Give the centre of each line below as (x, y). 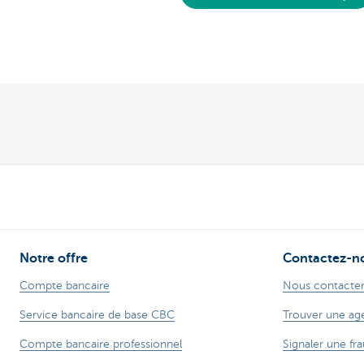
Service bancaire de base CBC (97, 315)
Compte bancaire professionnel (101, 344)
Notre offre (54, 259)
